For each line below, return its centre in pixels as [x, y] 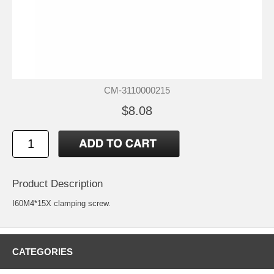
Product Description [57, 183]
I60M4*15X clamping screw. [61, 203]
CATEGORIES [43, 251]
